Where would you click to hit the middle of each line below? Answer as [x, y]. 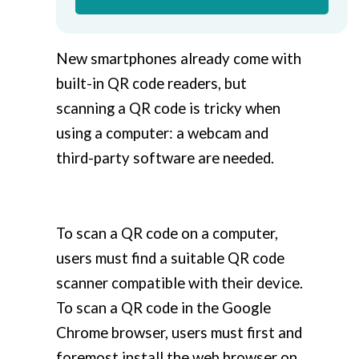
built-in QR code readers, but [151, 83]
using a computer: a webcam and [162, 133]
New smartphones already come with [179, 58]
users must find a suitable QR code [170, 258]
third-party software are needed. [165, 157]
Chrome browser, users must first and [179, 332]
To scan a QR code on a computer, [167, 233]
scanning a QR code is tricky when [168, 108]
